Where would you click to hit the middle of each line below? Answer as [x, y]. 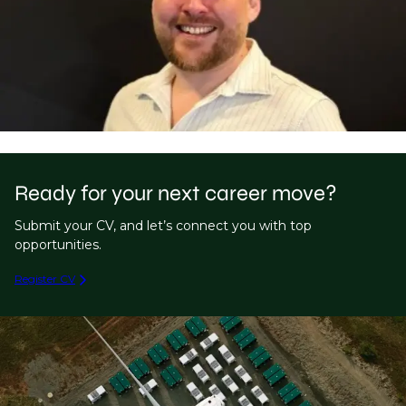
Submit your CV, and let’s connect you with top [163, 226]
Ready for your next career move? [176, 194]
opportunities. [58, 245]
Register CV [45, 279]
